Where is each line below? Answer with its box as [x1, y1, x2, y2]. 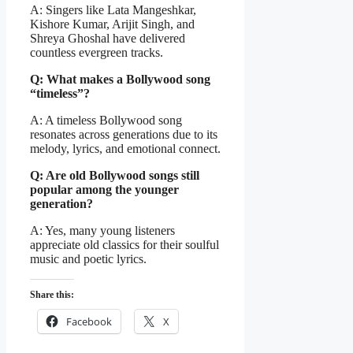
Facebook [66, 314, 112, 329]
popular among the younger [30, 182, 179, 196]
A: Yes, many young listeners [30, 223, 175, 237]
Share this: [30, 288, 74, 300]
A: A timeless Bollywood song [30, 113, 182, 127]
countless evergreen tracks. [30, 45, 163, 59]
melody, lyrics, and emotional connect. [30, 141, 221, 155]
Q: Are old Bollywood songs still [30, 168, 199, 182]
